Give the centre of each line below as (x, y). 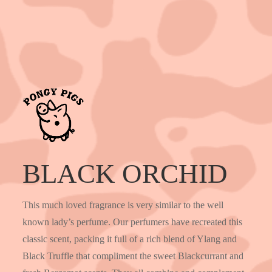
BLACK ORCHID (125, 174)
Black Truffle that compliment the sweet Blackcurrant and (133, 256)
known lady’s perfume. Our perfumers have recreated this (133, 222)
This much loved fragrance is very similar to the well (123, 205)
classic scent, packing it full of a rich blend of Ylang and (130, 239)
